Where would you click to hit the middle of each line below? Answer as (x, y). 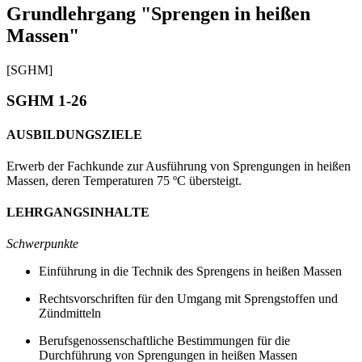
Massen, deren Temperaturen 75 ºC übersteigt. (124, 180)
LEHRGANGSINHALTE (78, 213)
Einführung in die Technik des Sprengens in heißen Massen (190, 271)
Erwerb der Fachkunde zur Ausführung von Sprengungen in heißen (179, 166)
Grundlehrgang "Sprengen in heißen (158, 13)
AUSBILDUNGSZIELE (74, 134)
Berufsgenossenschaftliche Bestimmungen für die (164, 341)
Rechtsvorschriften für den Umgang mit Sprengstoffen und (188, 299)
